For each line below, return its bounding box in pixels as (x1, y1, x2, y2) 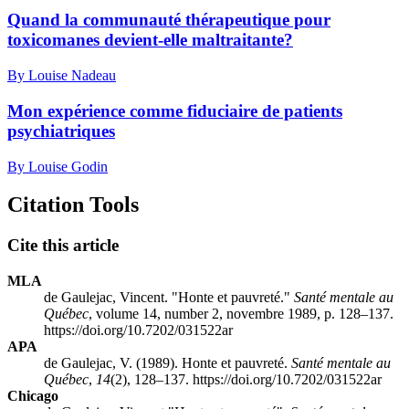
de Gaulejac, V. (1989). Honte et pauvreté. (44, 355, 291, 372)
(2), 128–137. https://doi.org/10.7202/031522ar (110, 372, 382, 388)
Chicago (7, 388, 58, 404)
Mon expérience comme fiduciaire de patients (7, 100, 342, 121)
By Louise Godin (7, 158, 108, 174)
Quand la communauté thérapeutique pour (7, 10, 330, 30)
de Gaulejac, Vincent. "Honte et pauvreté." (44, 289, 294, 306)
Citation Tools (7, 193, 139, 217)
